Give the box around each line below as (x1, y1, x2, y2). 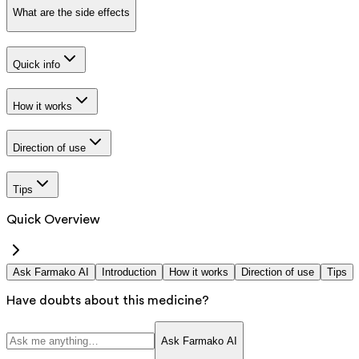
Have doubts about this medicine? (6, 294, 209, 308)
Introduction (102, 266, 156, 279)
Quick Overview (6, 213, 100, 227)
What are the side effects (13, 6, 130, 19)
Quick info (13, 58, 60, 71)
